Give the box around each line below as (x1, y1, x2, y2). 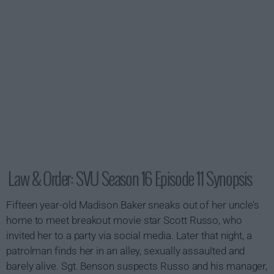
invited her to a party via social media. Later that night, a (6, 229, 252, 242)
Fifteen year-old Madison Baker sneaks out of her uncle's (6, 199, 260, 211)
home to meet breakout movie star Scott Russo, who (6, 214, 242, 226)
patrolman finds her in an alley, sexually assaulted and (6, 245, 245, 257)
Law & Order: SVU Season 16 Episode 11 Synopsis (8, 166, 253, 191)
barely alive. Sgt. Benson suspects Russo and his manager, (6, 260, 268, 272)
